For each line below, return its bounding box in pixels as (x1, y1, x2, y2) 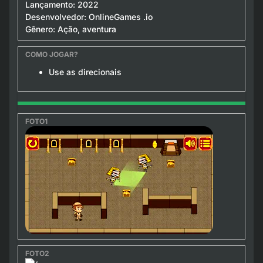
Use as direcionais (48, 66, 122, 77)
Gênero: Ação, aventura (25, 23, 116, 34)
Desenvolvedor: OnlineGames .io (25, 11, 153, 22)
